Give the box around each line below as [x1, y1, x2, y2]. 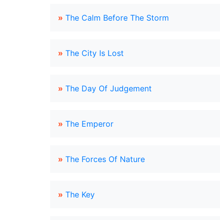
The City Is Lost [65, 48, 124, 58]
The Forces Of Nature [65, 154, 145, 164]
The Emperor [65, 119, 113, 129]
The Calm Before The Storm [65, 13, 169, 23]
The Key [65, 190, 95, 199]
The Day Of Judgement [65, 83, 152, 93]
